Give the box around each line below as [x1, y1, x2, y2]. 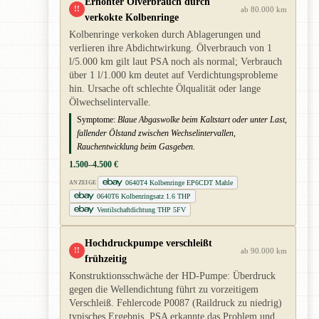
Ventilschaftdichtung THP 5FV [97, 205, 186, 214]
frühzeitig [85, 252, 127, 264]
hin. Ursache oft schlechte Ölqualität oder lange [69, 83, 261, 94]
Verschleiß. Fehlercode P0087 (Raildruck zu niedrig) [69, 297, 282, 308]
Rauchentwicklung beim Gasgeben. [77, 141, 195, 152]
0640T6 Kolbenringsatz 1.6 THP [97, 192, 191, 200]
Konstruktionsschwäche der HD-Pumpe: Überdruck [69, 270, 276, 281]
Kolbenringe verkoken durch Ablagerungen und [69, 28, 261, 40]
